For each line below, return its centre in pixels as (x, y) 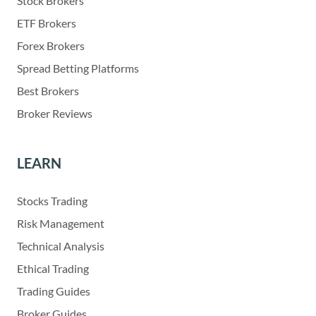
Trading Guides (54, 291)
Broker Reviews (55, 113)
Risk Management (61, 223)
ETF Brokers (47, 23)
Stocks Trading (52, 200)
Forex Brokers (51, 45)
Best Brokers (48, 90)
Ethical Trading (53, 268)
